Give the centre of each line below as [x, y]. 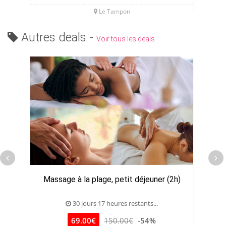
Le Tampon [114, 12]
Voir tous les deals [126, 39]
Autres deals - [57, 38]
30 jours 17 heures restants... [115, 204]
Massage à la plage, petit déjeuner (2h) [112, 180]
